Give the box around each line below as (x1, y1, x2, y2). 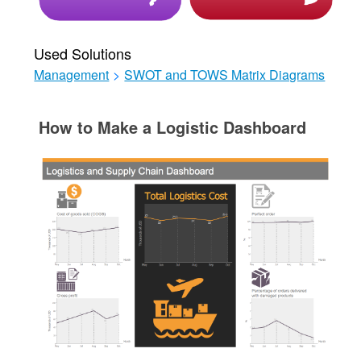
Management (34, 65, 110, 85)
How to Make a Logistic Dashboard (39, 115, 307, 139)
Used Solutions (34, 43, 132, 64)
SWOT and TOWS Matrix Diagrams (124, 65, 326, 85)
